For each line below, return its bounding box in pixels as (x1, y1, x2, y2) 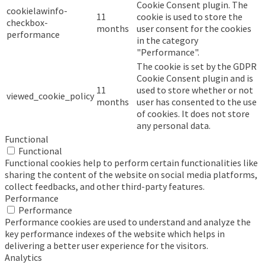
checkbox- (7, 17, 48, 29)
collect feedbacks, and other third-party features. (5, 180, 205, 193)
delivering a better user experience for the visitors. (5, 240, 208, 252)
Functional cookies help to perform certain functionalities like (5, 157, 258, 169)
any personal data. (137, 119, 211, 132)
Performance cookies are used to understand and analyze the (5, 216, 251, 228)
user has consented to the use (137, 96, 257, 108)
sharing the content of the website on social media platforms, (5, 169, 257, 181)
